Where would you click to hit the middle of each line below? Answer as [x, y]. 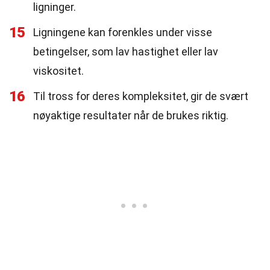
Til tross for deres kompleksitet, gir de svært [141, 96]
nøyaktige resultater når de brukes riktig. [131, 115]
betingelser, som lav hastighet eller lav [126, 52]
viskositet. [58, 71]
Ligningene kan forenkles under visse [123, 32]
